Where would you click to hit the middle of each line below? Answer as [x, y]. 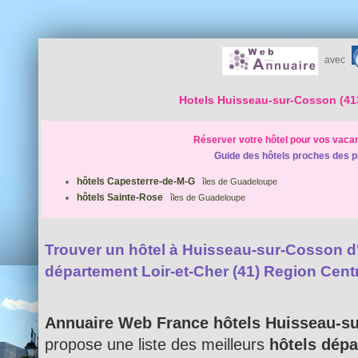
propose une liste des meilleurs [157, 344]
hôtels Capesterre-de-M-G [136, 181]
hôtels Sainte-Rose [120, 197]
